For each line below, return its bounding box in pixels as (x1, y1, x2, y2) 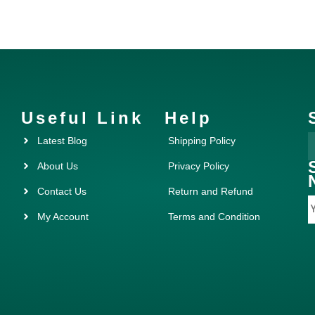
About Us (37, 160, 78, 172)
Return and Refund (168, 185, 253, 197)
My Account (37, 210, 89, 222)
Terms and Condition (168, 210, 260, 222)
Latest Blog (37, 134, 87, 146)
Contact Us (37, 185, 86, 197)
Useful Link (21, 108, 143, 127)
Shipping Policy (168, 134, 236, 146)
